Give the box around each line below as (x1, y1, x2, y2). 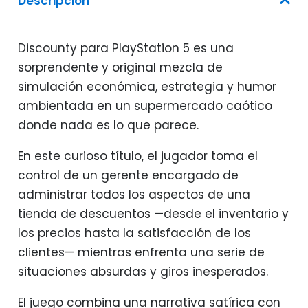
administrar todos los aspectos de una (17, 186, 250, 203)
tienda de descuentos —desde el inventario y (17, 206, 289, 223)
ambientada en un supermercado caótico (17, 98, 272, 115)
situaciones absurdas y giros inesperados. (17, 263, 268, 280)
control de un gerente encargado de (17, 167, 239, 184)
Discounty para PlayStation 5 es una (17, 40, 234, 57)
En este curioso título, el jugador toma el (17, 148, 258, 165)
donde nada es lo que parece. (17, 117, 199, 134)
